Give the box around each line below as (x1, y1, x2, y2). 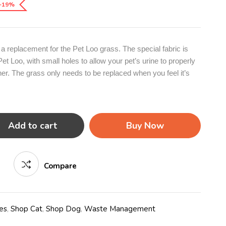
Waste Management (84, 204, 155, 214)
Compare (44, 161, 77, 171)
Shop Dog (46, 204, 81, 214)
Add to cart (8, 120, 57, 132)
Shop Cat (11, 204, 42, 214)
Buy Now (126, 120, 164, 132)
